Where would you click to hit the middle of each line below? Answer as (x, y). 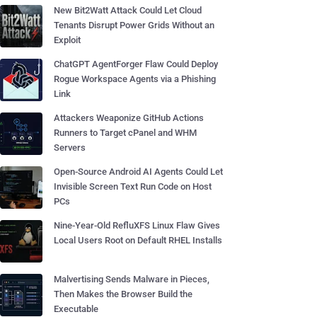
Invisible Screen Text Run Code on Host (133, 186)
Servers (70, 148)
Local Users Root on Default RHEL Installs (138, 240)
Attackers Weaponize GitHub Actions (129, 118)
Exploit (67, 40)
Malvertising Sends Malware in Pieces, (132, 279)
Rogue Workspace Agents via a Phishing (135, 79)
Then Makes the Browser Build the (123, 294)
